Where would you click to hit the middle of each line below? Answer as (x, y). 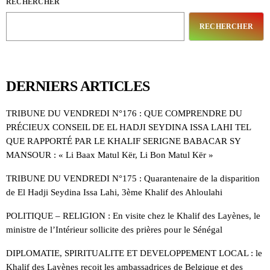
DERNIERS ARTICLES (78, 86)
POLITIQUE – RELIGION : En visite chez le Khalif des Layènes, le (133, 216)
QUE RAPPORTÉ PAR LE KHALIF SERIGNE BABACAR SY (123, 141)
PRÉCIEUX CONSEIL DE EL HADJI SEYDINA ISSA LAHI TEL (128, 127)
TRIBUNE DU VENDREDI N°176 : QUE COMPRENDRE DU (124, 114)
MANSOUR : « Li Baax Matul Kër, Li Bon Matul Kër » (110, 155)
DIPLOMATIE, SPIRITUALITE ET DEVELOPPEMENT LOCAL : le (134, 253)
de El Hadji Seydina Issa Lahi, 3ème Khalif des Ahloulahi (114, 193)
